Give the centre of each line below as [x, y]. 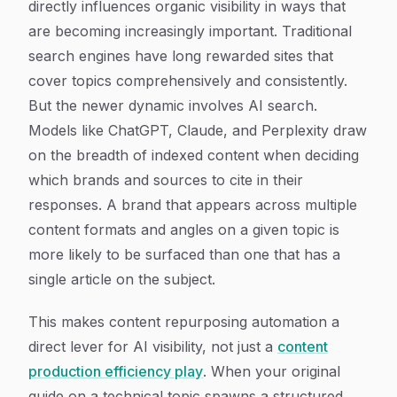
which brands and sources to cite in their [166, 180]
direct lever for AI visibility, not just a [153, 346]
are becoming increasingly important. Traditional [190, 31]
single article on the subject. [122, 279]
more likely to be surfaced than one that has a [184, 254]
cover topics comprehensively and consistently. [188, 81]
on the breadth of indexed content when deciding [194, 155]
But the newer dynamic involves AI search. [173, 105]
